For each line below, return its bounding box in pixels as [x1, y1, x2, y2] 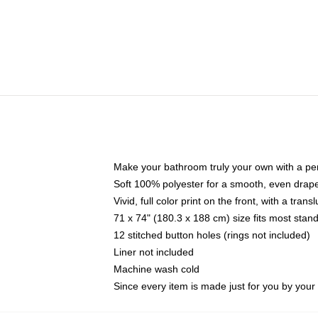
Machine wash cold [114, 263, 199, 275]
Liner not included [114, 246, 194, 258]
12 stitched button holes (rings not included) [114, 229, 310, 241]
